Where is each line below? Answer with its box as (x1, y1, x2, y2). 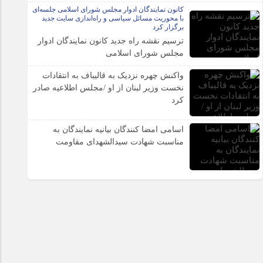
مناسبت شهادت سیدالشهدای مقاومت (56, 137, 184, 146)
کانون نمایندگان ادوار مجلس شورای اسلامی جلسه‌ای (32, 5, 184, 14)
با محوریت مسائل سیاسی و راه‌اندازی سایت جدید (42, 14, 184, 22)
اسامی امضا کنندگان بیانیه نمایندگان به (53, 125, 184, 134)
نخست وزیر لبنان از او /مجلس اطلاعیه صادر (33, 83, 184, 92)
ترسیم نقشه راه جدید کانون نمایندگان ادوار (38, 36, 184, 45)
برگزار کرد (153, 23, 184, 31)
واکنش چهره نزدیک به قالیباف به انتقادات (42, 71, 184, 80)
